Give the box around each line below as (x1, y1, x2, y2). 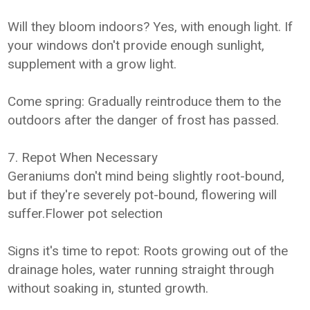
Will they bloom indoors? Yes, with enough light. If (8, 19, 293, 35)
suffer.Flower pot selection (8, 206, 163, 221)
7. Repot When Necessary (8, 149, 158, 165)
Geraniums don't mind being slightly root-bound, (8, 168, 285, 184)
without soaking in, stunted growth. (8, 280, 209, 296)
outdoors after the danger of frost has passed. (8, 112, 280, 128)
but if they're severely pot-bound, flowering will (8, 187, 277, 203)
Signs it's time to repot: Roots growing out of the (8, 243, 289, 259)
